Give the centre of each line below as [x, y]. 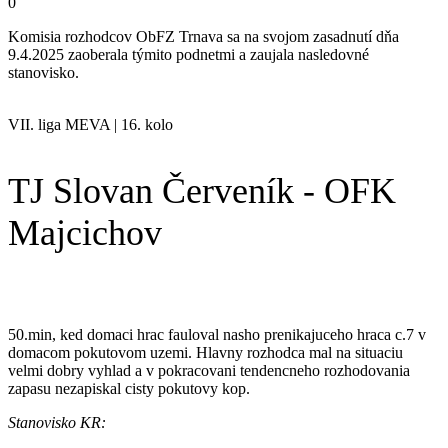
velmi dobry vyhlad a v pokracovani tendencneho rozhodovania [209, 371]
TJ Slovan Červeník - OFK [202, 191]
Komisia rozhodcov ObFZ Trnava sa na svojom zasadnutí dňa [203, 37]
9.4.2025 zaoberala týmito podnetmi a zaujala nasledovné [188, 55]
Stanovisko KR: [57, 423]
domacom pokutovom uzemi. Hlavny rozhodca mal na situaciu [205, 353]
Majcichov [85, 233]
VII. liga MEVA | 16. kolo [90, 125]
